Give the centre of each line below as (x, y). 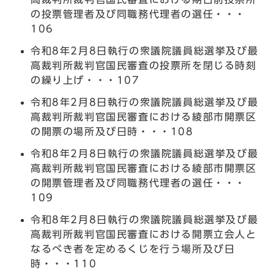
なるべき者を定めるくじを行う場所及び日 (133, 249)
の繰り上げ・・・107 (85, 80)
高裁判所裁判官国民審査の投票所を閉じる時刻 (144, 65)
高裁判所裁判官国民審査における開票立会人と (144, 234)
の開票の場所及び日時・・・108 (112, 131)
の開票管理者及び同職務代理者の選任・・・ (138, 183)
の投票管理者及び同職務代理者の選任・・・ (138, 14)
